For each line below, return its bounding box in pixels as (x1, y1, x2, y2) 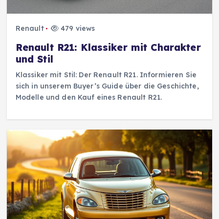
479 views (59, 24, 95, 33)
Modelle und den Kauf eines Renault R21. (15, 92, 162, 102)
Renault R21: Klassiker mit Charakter (15, 41, 201, 53)
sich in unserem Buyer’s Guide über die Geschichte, (15, 81, 199, 90)
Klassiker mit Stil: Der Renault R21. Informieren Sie (15, 70, 197, 79)
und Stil (15, 53, 53, 65)
